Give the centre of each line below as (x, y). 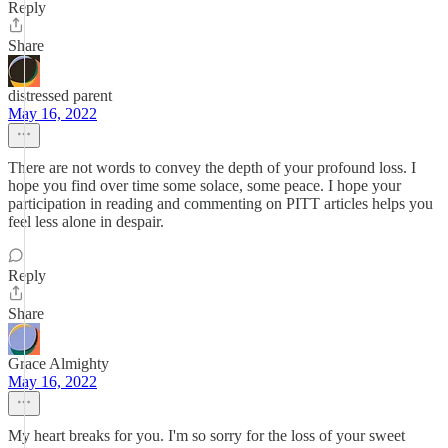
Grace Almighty (58, 363)
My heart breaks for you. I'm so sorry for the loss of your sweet (206, 435)
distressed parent (60, 95)
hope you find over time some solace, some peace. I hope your (204, 185)
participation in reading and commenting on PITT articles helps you (220, 203)
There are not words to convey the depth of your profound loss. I (212, 167)
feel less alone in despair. (86, 221)
